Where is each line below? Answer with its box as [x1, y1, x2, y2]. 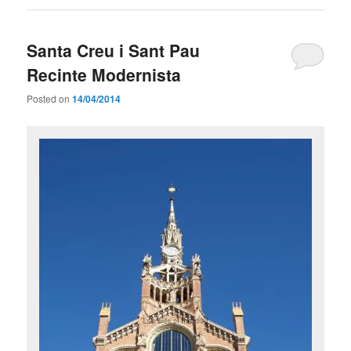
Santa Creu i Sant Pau [27, 38, 201, 62]
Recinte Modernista [27, 62, 182, 86]
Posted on [27, 91, 73, 105]
